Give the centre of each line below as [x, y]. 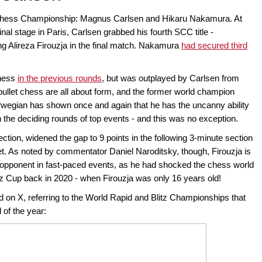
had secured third [214, 46]
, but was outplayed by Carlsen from [170, 78]
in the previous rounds [60, 78]
